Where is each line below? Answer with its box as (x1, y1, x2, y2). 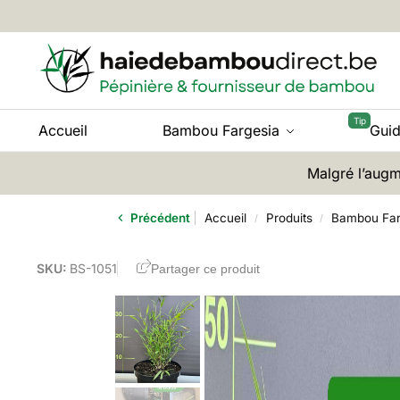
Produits (265, 211, 312, 225)
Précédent (128, 211, 191, 225)
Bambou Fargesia (162, 121, 279, 139)
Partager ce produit (150, 261, 260, 276)
